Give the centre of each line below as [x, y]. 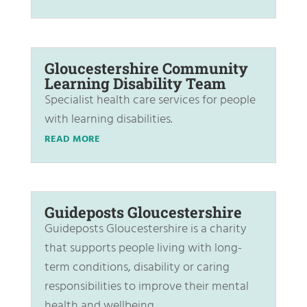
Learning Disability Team [135, 83]
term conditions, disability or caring [137, 267]
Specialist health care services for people [150, 100]
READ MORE [72, 139]
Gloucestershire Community [146, 68]
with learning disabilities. [108, 119]
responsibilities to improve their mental [146, 286]
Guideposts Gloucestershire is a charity [145, 229]
